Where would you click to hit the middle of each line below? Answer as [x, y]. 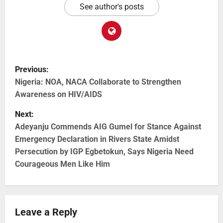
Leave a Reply [46, 212]
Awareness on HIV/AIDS [58, 94]
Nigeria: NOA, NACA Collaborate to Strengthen [98, 82]
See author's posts [111, 6]
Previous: [32, 69]
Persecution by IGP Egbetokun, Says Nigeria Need [104, 151]
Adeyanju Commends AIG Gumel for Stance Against [108, 126]
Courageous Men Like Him [62, 164]
